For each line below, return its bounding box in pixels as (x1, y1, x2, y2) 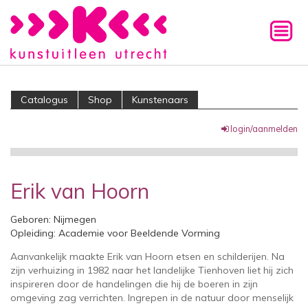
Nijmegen (54, 212, 96, 225)
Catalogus (21, 93, 68, 106)
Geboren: (10, 212, 54, 225)
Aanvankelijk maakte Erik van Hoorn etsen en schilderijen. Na (10, 250, 285, 263)
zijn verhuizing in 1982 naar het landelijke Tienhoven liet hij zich (10, 263, 294, 276)
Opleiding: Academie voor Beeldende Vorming (10, 226, 220, 239)
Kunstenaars (132, 93, 188, 106)
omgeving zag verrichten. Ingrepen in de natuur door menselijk (10, 291, 294, 304)
